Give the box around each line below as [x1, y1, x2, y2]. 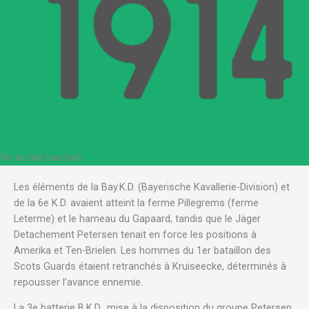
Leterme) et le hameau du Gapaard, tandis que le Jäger [14, 212, 261, 225]
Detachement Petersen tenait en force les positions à [14, 228, 257, 241]
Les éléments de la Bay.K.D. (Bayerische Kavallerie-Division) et [14, 180, 290, 193]
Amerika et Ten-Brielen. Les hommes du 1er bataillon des [14, 243, 271, 257]
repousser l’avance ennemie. [14, 275, 143, 288]
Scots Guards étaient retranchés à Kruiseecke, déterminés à [14, 259, 286, 272]
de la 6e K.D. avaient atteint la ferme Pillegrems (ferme [14, 196, 259, 209]
